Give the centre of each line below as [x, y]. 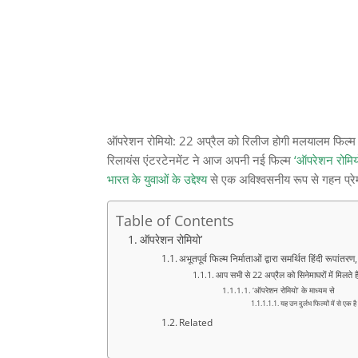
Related [196, 323]
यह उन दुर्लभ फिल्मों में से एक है [318, 304]
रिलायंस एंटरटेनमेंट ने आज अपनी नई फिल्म [201, 160]
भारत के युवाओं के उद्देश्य [157, 179]
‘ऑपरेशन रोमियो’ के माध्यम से [294, 290]
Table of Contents [175, 221]
